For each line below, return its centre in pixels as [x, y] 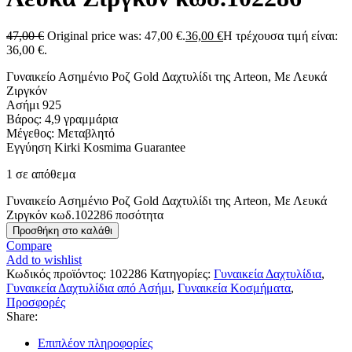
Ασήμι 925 [34, 105]
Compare [29, 246]
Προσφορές [36, 302]
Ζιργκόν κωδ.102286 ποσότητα [85, 215]
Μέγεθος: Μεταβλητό [60, 134]
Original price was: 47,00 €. [116, 36]
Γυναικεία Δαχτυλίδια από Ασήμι [89, 288]
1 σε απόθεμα [41, 174]
